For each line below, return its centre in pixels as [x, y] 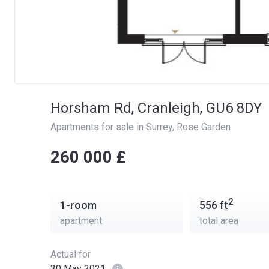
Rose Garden [204, 127]
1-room [78, 205]
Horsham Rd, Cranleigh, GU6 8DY [156, 108]
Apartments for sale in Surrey [111, 127]
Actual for [71, 254]
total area [219, 221]
